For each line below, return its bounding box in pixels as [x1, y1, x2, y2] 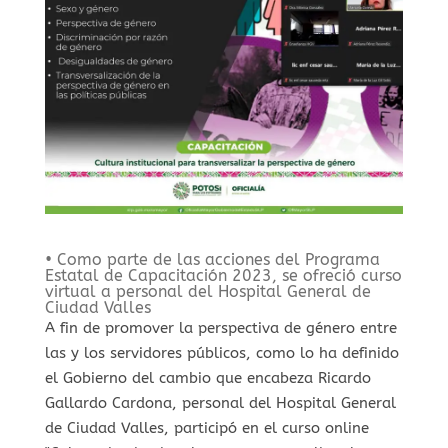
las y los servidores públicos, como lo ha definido [44, 344, 399, 363]
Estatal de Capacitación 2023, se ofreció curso [44, 266, 402, 286]
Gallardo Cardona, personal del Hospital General [44, 394, 396, 413]
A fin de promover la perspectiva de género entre [44, 319, 397, 338]
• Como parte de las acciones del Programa [44, 250, 380, 270]
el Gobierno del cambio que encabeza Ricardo [44, 369, 371, 388]
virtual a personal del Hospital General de [44, 282, 371, 302]
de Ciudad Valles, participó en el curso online [44, 419, 369, 438]
